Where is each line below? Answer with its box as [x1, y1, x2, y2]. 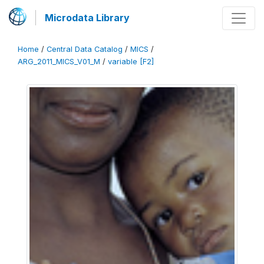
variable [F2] [108, 57, 154, 66]
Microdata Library [45, 12, 130, 24]
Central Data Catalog [47, 45, 123, 54]
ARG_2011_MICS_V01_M [18, 57, 100, 66]
